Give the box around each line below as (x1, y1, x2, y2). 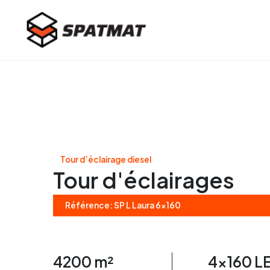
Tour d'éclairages (52, 166, 234, 194)
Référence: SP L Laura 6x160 (64, 200, 181, 211)
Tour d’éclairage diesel (60, 154, 151, 165)
